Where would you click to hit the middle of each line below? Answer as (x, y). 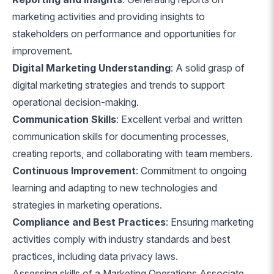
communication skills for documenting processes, (120, 136)
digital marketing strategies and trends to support (118, 85)
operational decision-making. (76, 102)
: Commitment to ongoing (191, 171)
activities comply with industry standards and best (121, 239)
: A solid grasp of (208, 68)
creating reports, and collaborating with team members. (132, 154)
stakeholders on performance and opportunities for (124, 34)
